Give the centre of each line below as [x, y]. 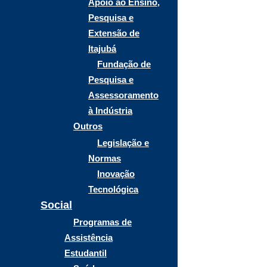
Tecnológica [113, 189]
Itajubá [102, 49]
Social [56, 205]
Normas [105, 158]
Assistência [89, 237]
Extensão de [114, 33]
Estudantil [86, 253]
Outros [88, 126]
